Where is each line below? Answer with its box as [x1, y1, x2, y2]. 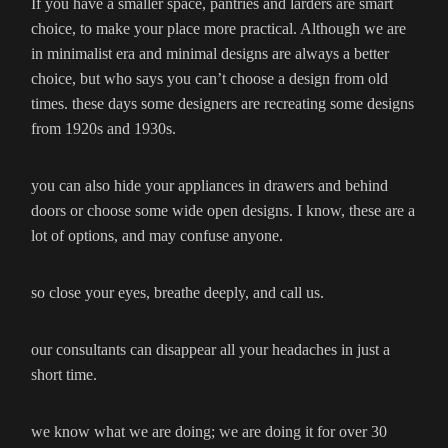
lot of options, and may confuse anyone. [31, 227, 283, 245]
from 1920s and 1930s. [31, 120, 176, 138]
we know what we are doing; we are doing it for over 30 [31, 423, 387, 441]
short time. [31, 366, 97, 384]
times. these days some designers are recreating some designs [31, 95, 414, 113]
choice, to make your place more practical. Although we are [31, 20, 406, 38]
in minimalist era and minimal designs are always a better [31, 45, 389, 63]
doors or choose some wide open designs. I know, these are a [31, 202, 415, 220]
